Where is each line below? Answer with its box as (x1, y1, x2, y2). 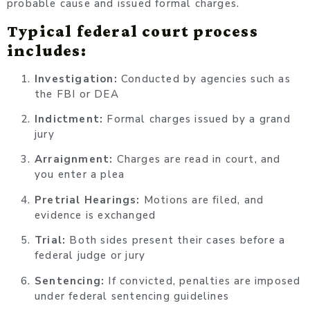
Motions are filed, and (140, 192, 264, 207)
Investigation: (35, 71, 118, 86)
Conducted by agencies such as (117, 71, 291, 86)
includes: (7, 40, 86, 60)
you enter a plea (35, 167, 125, 182)
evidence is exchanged (35, 208, 156, 222)
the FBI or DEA (35, 86, 119, 101)
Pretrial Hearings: (35, 192, 140, 207)
